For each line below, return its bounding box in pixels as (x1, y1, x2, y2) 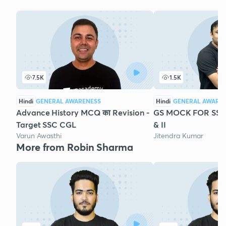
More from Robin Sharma (16, 140, 133, 154)
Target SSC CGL (16, 119, 76, 130)
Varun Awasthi (16, 131, 62, 141)
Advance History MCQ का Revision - (16, 107, 150, 118)
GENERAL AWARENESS (36, 97, 101, 105)
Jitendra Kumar (153, 131, 203, 141)
